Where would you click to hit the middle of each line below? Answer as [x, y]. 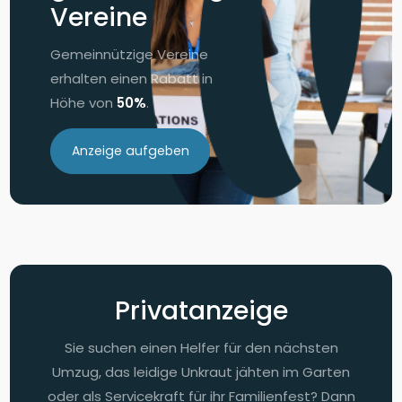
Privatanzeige [201, 311]
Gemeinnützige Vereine [130, 55]
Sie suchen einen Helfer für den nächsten [201, 348]
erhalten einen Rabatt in [132, 79]
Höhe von [84, 103]
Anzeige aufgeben [130, 151]
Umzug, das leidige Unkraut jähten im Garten [201, 372]
